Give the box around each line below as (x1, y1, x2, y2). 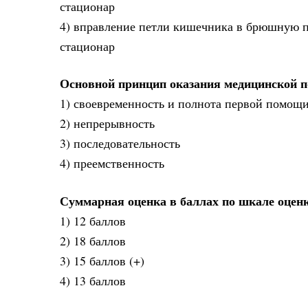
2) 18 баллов (60, 232, 126, 249)
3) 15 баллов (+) (60, 252, 144, 269)
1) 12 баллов (60, 212, 126, 229)
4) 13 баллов (60, 272, 126, 289)
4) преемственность (60, 155, 164, 172)
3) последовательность (60, 135, 180, 152)
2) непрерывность (60, 115, 155, 132)
